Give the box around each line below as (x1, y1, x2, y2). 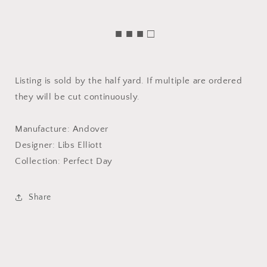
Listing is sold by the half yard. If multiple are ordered (15, 76, 243, 86)
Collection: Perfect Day (15, 156, 113, 167)
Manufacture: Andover (15, 124, 108, 135)
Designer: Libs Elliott (15, 140, 103, 151)
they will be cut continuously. (15, 92, 141, 103)
